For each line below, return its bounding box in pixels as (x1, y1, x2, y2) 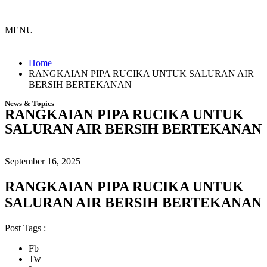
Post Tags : (5, 222, 46, 233)
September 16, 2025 (5, 156, 80, 166)
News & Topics (5, 99, 54, 108)
